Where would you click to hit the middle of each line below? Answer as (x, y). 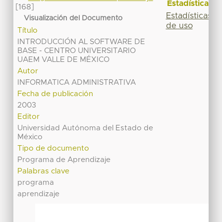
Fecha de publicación (55, 94)
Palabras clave (44, 171)
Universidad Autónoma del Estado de (85, 128)
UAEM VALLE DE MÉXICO (64, 60)
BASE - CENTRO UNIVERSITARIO (77, 51)
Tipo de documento (54, 149)
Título (28, 31)
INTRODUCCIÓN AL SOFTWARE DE (82, 42)
